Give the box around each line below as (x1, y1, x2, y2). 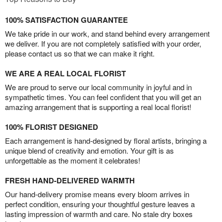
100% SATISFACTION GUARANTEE (5, 14, 128, 26)
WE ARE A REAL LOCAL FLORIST (5, 68, 126, 79)
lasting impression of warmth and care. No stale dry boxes (5, 209, 193, 220)
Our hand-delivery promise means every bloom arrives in (5, 189, 189, 200)
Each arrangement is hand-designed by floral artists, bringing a (5, 135, 207, 146)
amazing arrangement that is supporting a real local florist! (5, 102, 191, 112)
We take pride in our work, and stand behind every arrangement (5, 28, 210, 39)
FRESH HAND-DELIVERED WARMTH (5, 175, 135, 186)
